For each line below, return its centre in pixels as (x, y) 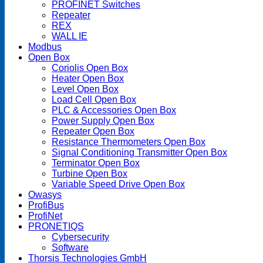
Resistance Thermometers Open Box (129, 142)
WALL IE (70, 36)
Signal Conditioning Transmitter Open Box (139, 152)
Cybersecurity (80, 237)
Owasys (45, 195)
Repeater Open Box (93, 131)
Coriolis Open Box (90, 68)
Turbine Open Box (90, 173)
